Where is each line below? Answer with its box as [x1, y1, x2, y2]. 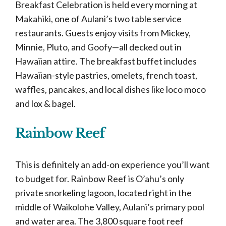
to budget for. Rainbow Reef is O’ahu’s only [15, 173, 184, 184]
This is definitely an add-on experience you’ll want [15, 159, 210, 170]
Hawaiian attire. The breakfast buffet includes [15, 55, 197, 67]
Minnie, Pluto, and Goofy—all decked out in [15, 41, 182, 52]
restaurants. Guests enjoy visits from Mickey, [15, 27, 191, 38]
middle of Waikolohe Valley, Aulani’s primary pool [15, 201, 204, 212]
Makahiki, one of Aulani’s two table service [15, 13, 182, 24]
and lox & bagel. [15, 98, 77, 109]
